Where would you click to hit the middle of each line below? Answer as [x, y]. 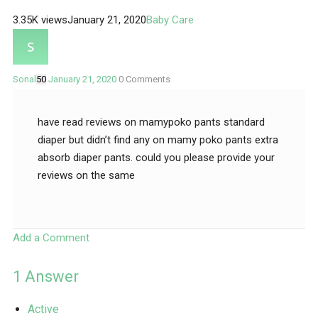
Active [43, 309]
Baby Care [170, 20]
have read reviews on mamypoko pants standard [151, 122]
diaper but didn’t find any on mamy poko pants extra [158, 140]
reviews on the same [86, 176]
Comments [147, 79]
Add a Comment [51, 238]
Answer [50, 277]
